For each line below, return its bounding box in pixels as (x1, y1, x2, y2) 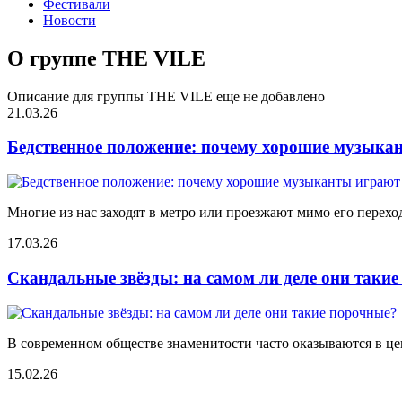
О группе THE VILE (7, 46, 205, 70)
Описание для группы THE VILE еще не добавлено (7, 88, 325, 104)
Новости (43, 12, 96, 28)
